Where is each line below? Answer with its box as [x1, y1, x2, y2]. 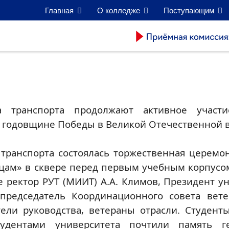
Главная [45, 6, 74, 15]
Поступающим [164, 6, 214, 15]
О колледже [97, 6, 140, 15]
